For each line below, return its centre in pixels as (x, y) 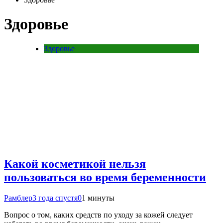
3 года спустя (55, 198)
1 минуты (98, 198)
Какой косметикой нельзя (75, 164)
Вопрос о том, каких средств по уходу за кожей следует (98, 215)
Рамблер (18, 198)
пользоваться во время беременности (105, 177)
